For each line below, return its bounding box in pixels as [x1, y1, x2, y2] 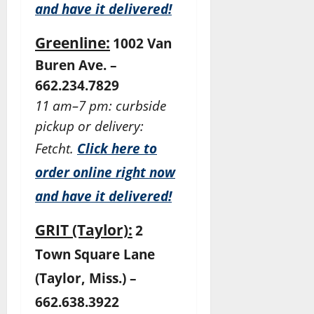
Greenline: [35, 32, 110, 53]
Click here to [77, 139, 157, 158]
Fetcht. [35, 139, 77, 158]
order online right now [35, 163, 175, 182]
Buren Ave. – [35, 56, 117, 74]
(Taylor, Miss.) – [35, 269, 137, 287]
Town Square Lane [35, 245, 155, 264]
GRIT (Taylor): [35, 219, 132, 240]
